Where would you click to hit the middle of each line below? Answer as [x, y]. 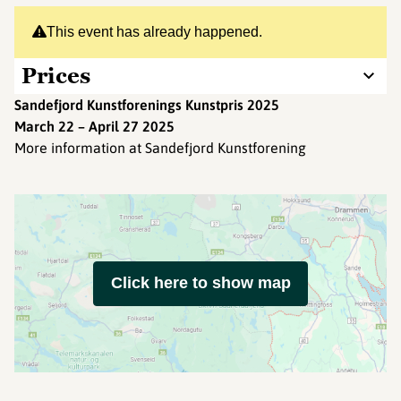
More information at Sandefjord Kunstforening [160, 148]
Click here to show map [200, 283]
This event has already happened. [154, 32]
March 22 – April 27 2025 [94, 126]
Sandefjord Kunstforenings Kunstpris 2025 [147, 105]
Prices [56, 76]
